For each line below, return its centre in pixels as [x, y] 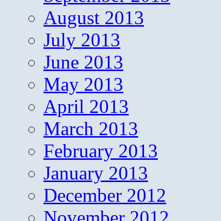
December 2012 [105, 195]
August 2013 [94, 17]
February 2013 [101, 150]
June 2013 [83, 62]
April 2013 [86, 106]
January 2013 [96, 173]
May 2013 [83, 84]
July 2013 [82, 39]
